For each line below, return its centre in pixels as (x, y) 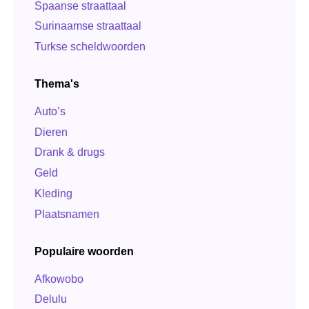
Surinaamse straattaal (88, 26)
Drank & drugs (70, 152)
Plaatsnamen (67, 214)
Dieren (51, 132)
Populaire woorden (84, 251)
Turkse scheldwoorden (90, 47)
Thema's (57, 84)
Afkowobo (59, 279)
